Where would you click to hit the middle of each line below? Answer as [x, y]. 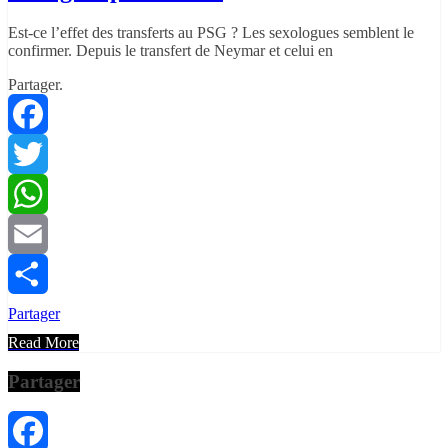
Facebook [39, 153]
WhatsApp [42, 233]
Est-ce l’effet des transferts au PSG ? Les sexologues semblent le [211, 32]
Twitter [30, 193]
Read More [43, 342]
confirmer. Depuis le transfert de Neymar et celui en [170, 50]
